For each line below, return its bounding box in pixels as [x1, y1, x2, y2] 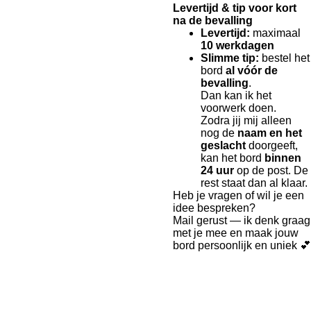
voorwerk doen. [201, 102, 276, 115]
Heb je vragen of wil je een [173, 190, 304, 202]
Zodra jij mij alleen [201, 115, 292, 127]
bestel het [259, 52, 310, 65]
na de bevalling [173, 15, 253, 27]
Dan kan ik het [201, 90, 271, 102]
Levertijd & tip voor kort [173, 2, 296, 15]
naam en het [237, 127, 302, 140]
